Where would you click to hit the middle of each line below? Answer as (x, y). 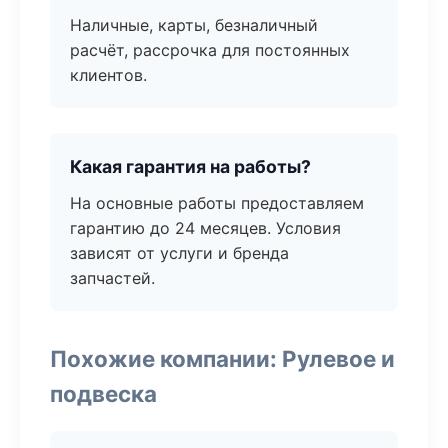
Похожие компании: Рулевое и (222, 358)
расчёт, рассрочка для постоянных (210, 50)
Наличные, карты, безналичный (194, 25)
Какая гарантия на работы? (190, 166)
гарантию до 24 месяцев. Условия (205, 228)
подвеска (103, 393)
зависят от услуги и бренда (179, 253)
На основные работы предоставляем (217, 203)
